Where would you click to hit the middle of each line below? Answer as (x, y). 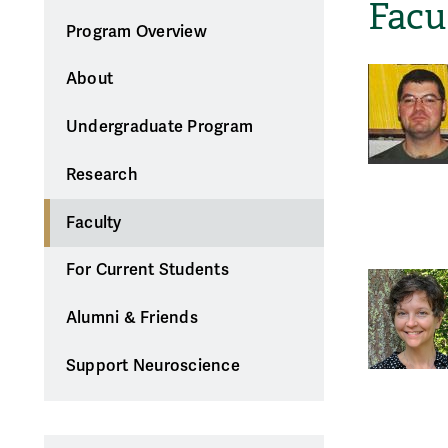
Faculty (93, 222)
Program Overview (136, 31)
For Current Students (147, 270)
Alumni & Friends (131, 318)
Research (101, 174)
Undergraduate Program (159, 127)
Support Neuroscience (152, 365)
